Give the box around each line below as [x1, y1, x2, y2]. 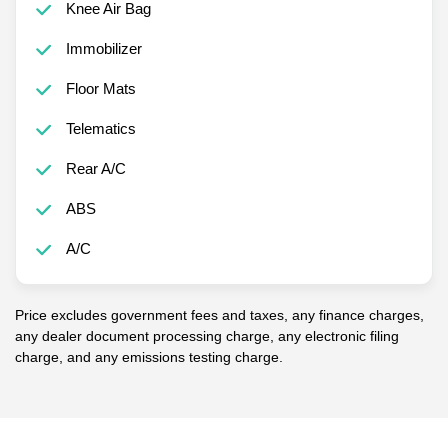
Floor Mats [65, 79, 136, 97]
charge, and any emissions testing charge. [15, 348, 283, 365]
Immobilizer [65, 39, 142, 57]
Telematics [65, 119, 136, 137]
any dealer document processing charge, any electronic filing [15, 327, 399, 344]
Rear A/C [65, 159, 126, 177]
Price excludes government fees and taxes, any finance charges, [15, 306, 424, 323]
